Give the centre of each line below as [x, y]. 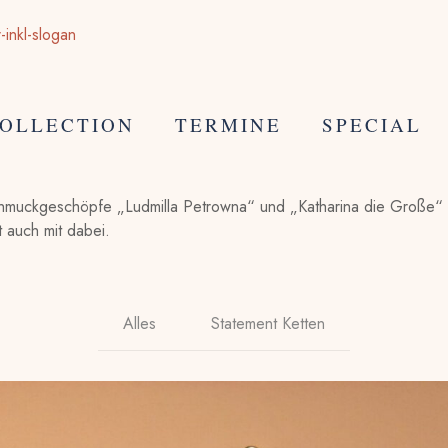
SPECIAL [371, 124]
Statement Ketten [268, 323]
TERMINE [228, 124]
